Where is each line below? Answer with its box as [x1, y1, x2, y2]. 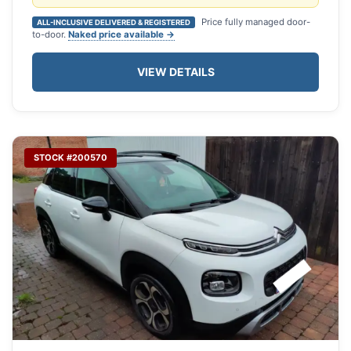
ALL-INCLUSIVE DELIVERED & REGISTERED [37, 18, 190, 27]
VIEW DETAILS [136, 65, 215, 79]
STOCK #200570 [34, 152, 107, 164]
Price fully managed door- [199, 16, 310, 28]
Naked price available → [68, 29, 175, 41]
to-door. [32, 29, 68, 41]
